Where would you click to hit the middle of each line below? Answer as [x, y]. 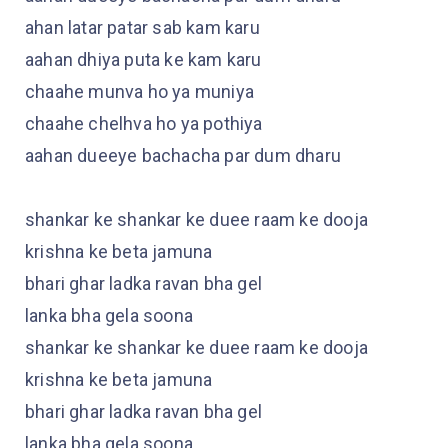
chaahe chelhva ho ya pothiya [144, 124]
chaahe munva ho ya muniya [139, 92]
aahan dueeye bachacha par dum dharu [183, 156]
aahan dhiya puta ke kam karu [143, 60]
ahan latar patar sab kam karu [142, 28]
